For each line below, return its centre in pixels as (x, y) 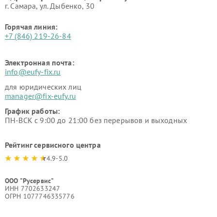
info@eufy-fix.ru (33, 72)
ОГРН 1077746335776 (40, 196)
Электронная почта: (39, 62)
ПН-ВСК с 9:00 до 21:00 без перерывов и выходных (96, 120)
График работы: (32, 111)
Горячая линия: (31, 27)
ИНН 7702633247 (33, 188)
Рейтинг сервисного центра (53, 145)
